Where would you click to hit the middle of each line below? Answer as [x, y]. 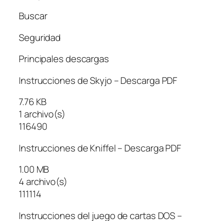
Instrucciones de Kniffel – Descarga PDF [100, 148]
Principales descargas [64, 59]
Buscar [33, 16]
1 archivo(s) [42, 114]
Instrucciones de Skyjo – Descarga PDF [98, 80]
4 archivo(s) [43, 182]
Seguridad [40, 37]
